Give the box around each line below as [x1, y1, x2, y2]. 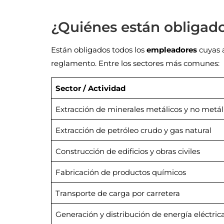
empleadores [146, 45, 197, 55]
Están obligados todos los [51, 45, 146, 55]
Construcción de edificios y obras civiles [55, 146, 200, 156]
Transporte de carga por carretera [55, 188, 180, 198]
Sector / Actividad [55, 83, 125, 93]
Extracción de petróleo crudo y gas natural [55, 125, 211, 135]
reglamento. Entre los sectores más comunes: [51, 58, 219, 68]
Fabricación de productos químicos [55, 167, 186, 177]
